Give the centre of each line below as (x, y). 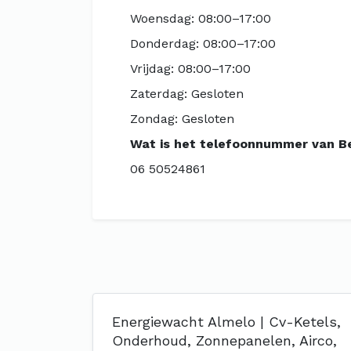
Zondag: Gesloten (182, 119)
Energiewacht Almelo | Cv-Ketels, (226, 322)
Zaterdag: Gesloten (187, 94)
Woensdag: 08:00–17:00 (201, 18)
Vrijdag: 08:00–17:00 (190, 69)
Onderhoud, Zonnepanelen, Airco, (224, 340)
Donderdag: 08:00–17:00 (203, 43)
